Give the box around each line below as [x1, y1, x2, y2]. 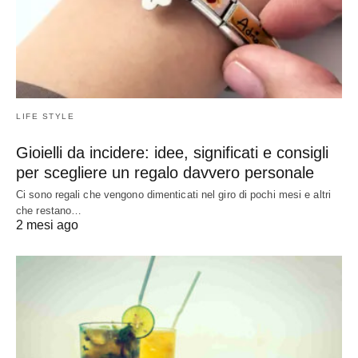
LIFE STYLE [16, 111, 74, 121]
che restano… [16, 204, 82, 217]
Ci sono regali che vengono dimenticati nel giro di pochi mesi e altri [16, 188, 331, 201]
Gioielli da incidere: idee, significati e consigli [16, 143, 328, 161]
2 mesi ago [16, 217, 78, 232]
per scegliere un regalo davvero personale [16, 163, 314, 181]
